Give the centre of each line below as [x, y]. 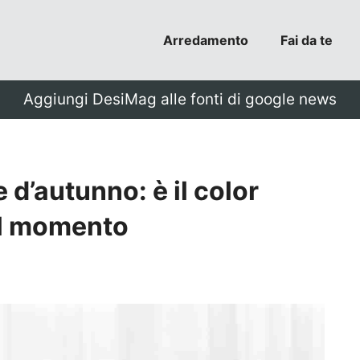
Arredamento [206, 40]
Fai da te [307, 40]
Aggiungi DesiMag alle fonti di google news [180, 99]
